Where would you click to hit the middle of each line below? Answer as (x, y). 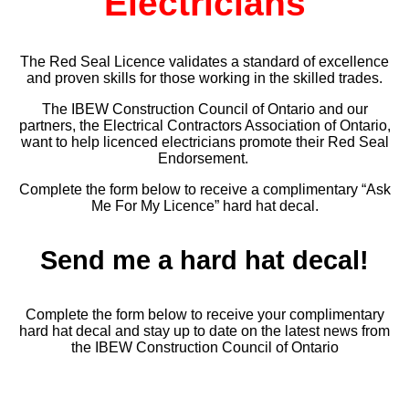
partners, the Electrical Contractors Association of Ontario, (204, 126)
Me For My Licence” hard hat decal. (204, 206)
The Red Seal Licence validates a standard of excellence (204, 62)
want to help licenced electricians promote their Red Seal (204, 142)
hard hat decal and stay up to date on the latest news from (204, 331)
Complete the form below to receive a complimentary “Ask (204, 190)
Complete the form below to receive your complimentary (204, 315)
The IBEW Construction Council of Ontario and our (204, 110)
